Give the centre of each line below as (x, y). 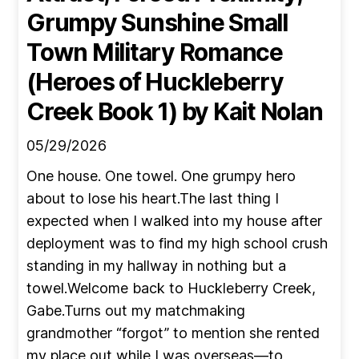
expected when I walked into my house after (174, 220)
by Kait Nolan (250, 111)
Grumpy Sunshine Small (157, 22)
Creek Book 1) (102, 111)
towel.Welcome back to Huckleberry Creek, (171, 288)
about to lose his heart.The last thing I (153, 198)
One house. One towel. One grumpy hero (161, 175)
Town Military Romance (155, 52)
